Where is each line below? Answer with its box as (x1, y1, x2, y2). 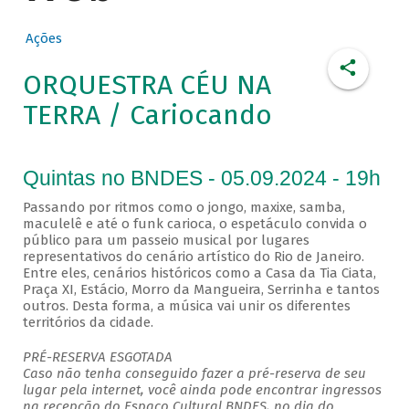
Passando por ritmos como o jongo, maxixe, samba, (22, 199, 345, 216)
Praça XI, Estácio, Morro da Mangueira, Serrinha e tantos (22, 281, 380, 299)
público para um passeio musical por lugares (22, 232, 309, 249)
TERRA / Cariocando (22, 99, 272, 132)
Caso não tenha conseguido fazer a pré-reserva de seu (22, 365, 366, 383)
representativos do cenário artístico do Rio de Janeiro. (22, 248, 364, 266)
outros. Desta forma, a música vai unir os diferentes (22, 298, 351, 315)
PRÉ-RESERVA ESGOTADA (22, 349, 173, 366)
